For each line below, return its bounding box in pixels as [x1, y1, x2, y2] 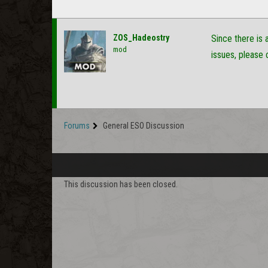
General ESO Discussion [103, 121, 184, 130]
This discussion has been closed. [64, 179, 178, 189]
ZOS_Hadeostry [113, 33, 169, 42]
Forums [64, 121, 90, 130]
